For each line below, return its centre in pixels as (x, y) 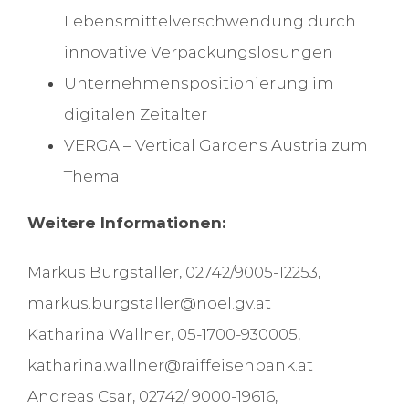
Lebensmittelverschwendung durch (210, 21)
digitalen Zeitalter (135, 115)
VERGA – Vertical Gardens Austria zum (215, 146)
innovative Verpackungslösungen (198, 52)
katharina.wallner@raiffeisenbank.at (170, 366)
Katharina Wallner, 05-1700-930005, (163, 335)
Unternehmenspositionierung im (199, 84)
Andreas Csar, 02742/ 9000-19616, (152, 397)
